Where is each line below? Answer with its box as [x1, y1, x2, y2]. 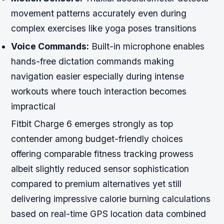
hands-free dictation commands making [11, 55, 174, 66]
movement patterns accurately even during [11, 8, 187, 19]
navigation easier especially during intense [11, 70, 184, 81]
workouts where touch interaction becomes [11, 85, 187, 96]
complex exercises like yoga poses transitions [11, 23, 197, 34]
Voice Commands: [11, 40, 89, 51]
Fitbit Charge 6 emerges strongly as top [11, 118, 173, 129]
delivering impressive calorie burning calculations [11, 193, 211, 204]
